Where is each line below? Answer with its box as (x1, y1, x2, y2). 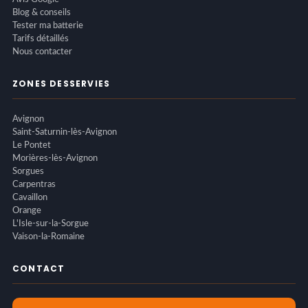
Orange (12, 206, 41, 215)
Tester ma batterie (12, 21, 83, 30)
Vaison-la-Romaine (12, 232, 85, 241)
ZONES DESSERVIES (12, 77, 111, 89)
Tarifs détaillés (12, 34, 69, 43)
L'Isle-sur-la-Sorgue (12, 219, 89, 228)
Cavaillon (12, 192, 47, 202)
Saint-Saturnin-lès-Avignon (12, 127, 117, 137)
